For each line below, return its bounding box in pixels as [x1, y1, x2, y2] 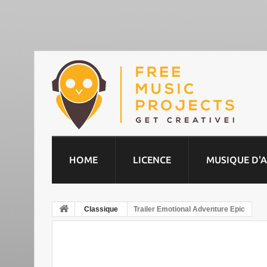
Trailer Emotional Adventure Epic [133, 205, 245, 213]
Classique [84, 205, 118, 213]
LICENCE [133, 154, 171, 165]
